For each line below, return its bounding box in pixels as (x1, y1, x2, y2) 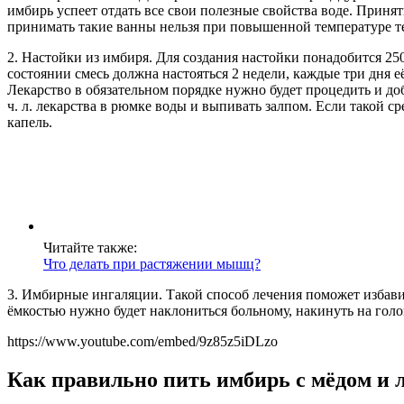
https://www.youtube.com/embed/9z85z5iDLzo (7, 333, 278, 349)
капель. (7, 114, 52, 130)
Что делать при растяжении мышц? (43, 255, 261, 271)
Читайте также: (43, 239, 137, 255)
